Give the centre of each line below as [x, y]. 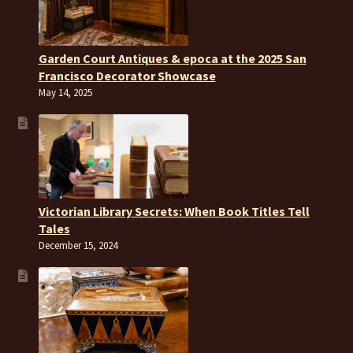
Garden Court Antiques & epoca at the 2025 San [172, 58]
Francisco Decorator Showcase [127, 75]
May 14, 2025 [65, 92]
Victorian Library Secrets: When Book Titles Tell [174, 211]
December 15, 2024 [78, 245]
